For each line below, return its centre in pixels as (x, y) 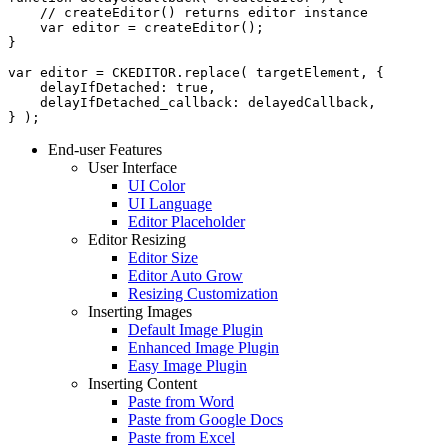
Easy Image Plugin (187, 365)
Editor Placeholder (186, 221)
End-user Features (105, 149)
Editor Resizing (137, 239)
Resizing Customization (203, 293)
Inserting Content (142, 383)
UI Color (156, 185)
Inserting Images (140, 311)
